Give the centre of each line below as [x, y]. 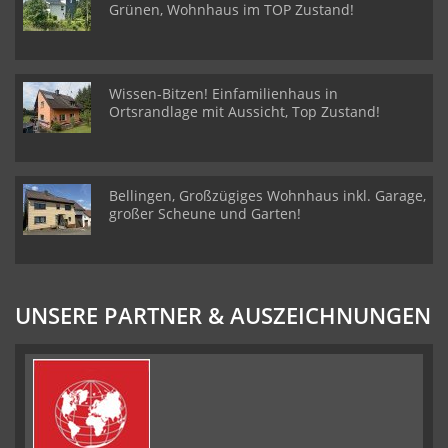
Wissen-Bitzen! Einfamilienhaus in [223, 93]
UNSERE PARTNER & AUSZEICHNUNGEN [223, 315]
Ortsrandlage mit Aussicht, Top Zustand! [244, 111]
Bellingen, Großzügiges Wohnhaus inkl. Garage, [267, 195]
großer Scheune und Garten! [205, 213]
